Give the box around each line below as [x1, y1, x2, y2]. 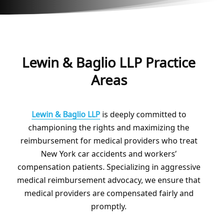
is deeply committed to [100, 109, 186, 120]
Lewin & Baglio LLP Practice [22, 53, 196, 72]
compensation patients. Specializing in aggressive [17, 161, 200, 172]
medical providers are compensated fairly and [24, 187, 194, 199]
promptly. [91, 200, 127, 212]
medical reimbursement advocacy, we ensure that [17, 174, 201, 185]
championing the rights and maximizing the [28, 122, 190, 133]
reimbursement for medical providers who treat [20, 135, 198, 146]
